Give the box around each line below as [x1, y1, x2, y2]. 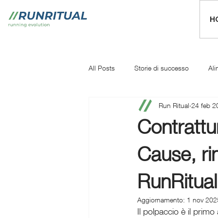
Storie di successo [134, 63, 189, 72]
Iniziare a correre [151, 102, 198, 111]
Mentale [108, 102, 131, 111]
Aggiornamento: [137, 196, 187, 204]
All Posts [89, 63, 115, 72]
